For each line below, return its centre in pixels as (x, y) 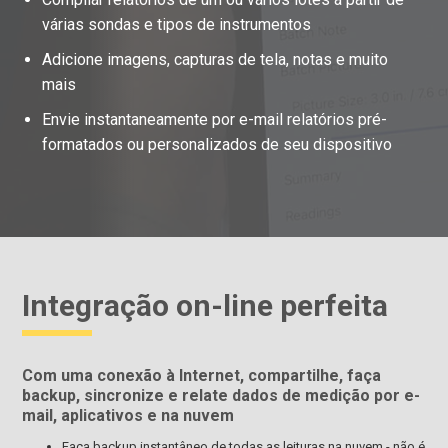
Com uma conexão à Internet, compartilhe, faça (202, 375)
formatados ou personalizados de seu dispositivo (217, 144)
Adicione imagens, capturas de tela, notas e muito (215, 59)
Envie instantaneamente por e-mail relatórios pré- (215, 119)
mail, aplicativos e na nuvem (128, 415)
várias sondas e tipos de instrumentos (177, 24)
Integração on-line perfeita (205, 305)
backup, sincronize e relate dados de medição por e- (221, 395)
